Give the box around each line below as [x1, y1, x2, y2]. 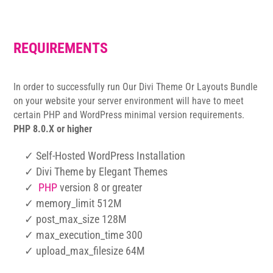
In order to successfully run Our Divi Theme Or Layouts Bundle [13, 81, 258, 93]
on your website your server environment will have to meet [13, 95, 244, 107]
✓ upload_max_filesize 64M [24, 244, 146, 258]
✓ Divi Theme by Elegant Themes [24, 165, 168, 179]
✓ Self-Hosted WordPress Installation [24, 149, 186, 163]
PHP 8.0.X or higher [13, 123, 93, 135]
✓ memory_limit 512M [24, 197, 122, 210]
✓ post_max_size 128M [24, 213, 127, 226]
